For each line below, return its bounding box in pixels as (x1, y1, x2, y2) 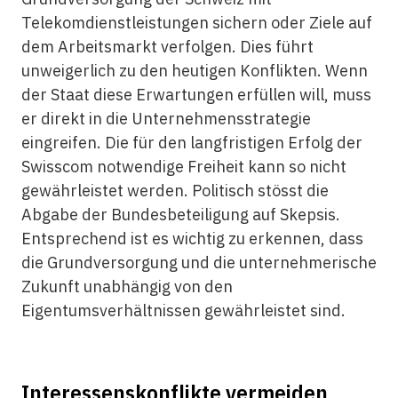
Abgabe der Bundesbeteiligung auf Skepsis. (20, 204, 340, 225)
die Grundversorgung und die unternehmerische (20, 252, 377, 273)
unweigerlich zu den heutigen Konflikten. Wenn (20, 60, 368, 81)
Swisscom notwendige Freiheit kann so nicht (20, 156, 346, 177)
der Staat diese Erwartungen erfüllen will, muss (20, 84, 371, 105)
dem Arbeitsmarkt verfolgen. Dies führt (20, 36, 314, 57)
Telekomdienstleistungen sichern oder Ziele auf (20, 12, 372, 33)
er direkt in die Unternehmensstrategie (20, 108, 311, 129)
